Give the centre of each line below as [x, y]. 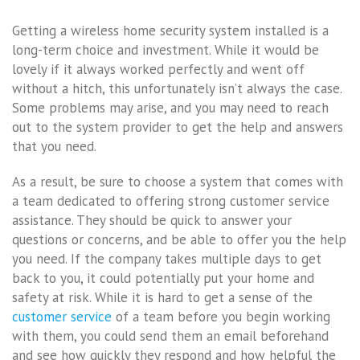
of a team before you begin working [221, 316]
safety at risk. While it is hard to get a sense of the [162, 297]
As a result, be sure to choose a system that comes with [178, 181]
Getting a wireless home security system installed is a [170, 30]
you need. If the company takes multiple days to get [167, 258]
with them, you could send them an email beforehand [170, 335]
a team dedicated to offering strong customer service [171, 200]
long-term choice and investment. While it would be [166, 49]
